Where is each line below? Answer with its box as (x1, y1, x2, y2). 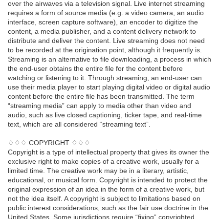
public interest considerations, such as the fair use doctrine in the (8, 204, 208, 212)
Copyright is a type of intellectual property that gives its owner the (8, 148, 209, 156)
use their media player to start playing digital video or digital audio (8, 83, 210, 91)
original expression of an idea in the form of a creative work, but (8, 185, 204, 194)
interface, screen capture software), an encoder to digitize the (8, 18, 198, 26)
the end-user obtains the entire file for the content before (8, 65, 183, 73)
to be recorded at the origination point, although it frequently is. (8, 46, 202, 54)
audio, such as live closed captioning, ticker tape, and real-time (8, 111, 202, 119)
